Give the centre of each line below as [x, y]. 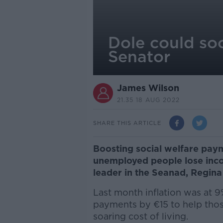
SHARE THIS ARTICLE [127, 123]
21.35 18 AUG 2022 [148, 100]
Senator [139, 56]
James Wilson [148, 88]
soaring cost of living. [142, 216]
